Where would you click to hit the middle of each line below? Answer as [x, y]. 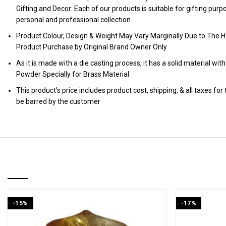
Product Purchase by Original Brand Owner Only [92, 47]
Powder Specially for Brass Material [73, 74]
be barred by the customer [58, 101]
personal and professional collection [73, 20]
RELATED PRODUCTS [63, 165]
